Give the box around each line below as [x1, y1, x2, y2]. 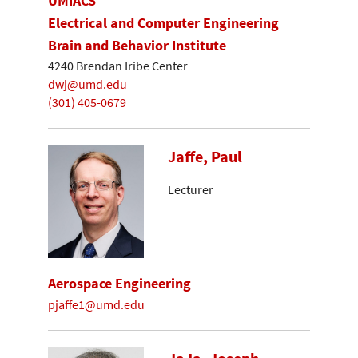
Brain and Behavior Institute [48, 35, 226, 54]
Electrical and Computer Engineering [48, 13, 279, 32]
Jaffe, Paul [168, 146, 242, 168]
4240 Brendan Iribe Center [48, 58, 188, 74]
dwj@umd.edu [48, 75, 127, 92]
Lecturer [168, 181, 213, 197]
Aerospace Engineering [48, 274, 191, 293]
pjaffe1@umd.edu [48, 296, 145, 312]
